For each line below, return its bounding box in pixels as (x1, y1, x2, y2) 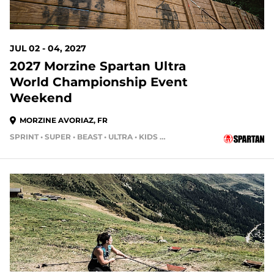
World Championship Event (10, 75, 188, 89)
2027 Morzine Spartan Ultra (10, 59, 186, 73)
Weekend (10, 91, 72, 105)
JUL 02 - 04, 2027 (10, 43, 86, 54)
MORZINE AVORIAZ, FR (20, 116, 108, 125)
